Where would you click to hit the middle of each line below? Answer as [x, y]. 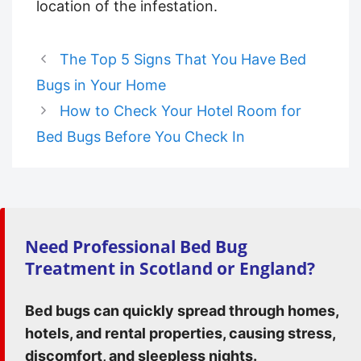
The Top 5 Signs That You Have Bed [183, 59]
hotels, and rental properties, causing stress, [180, 333]
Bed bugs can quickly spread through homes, [182, 310]
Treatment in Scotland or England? [170, 268]
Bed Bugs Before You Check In [141, 136]
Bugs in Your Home [101, 85]
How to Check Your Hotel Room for [180, 110]
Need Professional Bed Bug [136, 246]
